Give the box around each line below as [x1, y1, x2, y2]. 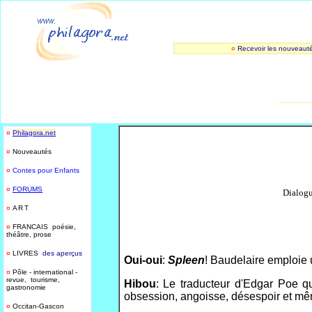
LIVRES [13, 249, 38, 257]
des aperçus [38, 249, 82, 257]
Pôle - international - [13, 268, 79, 276]
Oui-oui [123, 254, 162, 266]
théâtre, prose [6, 231, 52, 238]
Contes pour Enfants [13, 166, 79, 174]
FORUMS [13, 185, 42, 193]
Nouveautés [13, 148, 52, 155]
